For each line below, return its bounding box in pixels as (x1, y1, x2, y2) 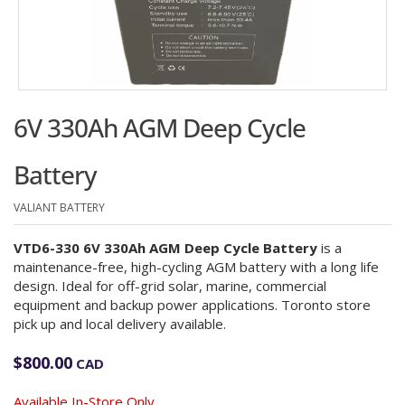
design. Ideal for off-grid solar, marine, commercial (14, 277, 326, 295)
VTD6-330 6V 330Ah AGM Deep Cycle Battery (14, 239, 317, 257)
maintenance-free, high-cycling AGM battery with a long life (14, 258, 379, 276)
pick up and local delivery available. (14, 315, 226, 333)
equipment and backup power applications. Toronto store (14, 296, 371, 314)
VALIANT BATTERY (14, 200, 105, 215)
